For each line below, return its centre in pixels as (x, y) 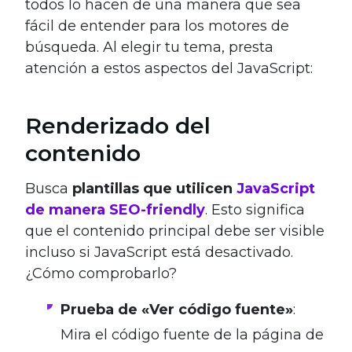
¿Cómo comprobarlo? (101, 273)
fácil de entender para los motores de (157, 26)
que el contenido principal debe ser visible (175, 231)
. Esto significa (255, 209)
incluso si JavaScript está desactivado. (159, 252)
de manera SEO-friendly (115, 209)
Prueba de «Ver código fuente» (177, 309)
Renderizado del (118, 125)
